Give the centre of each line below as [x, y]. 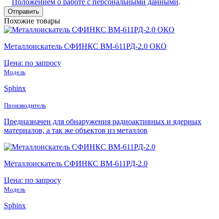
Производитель [25, 105]
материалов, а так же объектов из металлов [76, 130]
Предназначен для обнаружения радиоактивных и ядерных [103, 121]
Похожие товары [32, 21]
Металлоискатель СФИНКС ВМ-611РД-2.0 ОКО [85, 46]
